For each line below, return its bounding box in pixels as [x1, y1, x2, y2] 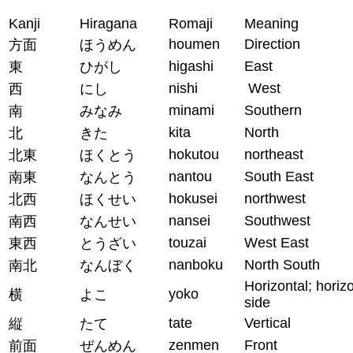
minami [169, 102, 214, 118]
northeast [244, 146, 303, 162]
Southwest [244, 212, 310, 229]
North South [244, 256, 320, 273]
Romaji [169, 15, 213, 32]
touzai [169, 234, 206, 251]
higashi [169, 58, 214, 74]
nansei [169, 212, 210, 229]
